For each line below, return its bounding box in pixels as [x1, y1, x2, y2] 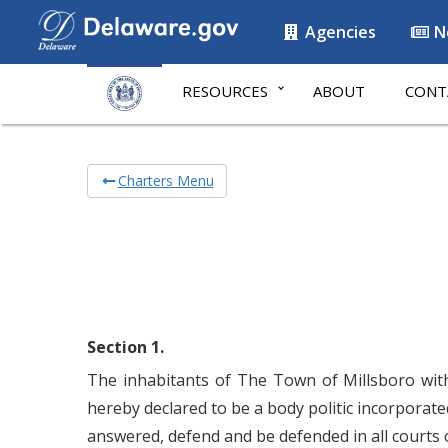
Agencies [301, 21, 376, 43]
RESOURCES [182, 81, 268, 101]
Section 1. [87, 336, 164, 358]
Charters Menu [117, 171, 214, 190]
